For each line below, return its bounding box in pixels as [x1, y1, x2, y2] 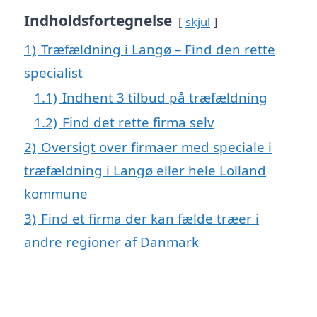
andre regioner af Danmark [24, 232, 199, 250]
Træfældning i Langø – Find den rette [41, 40, 275, 58]
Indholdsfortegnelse [24, 10, 172, 30]
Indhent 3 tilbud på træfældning [62, 88, 267, 106]
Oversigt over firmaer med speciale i [41, 137, 272, 156]
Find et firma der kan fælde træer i [41, 209, 259, 227]
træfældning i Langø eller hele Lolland [24, 161, 266, 179]
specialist [24, 63, 83, 81]
